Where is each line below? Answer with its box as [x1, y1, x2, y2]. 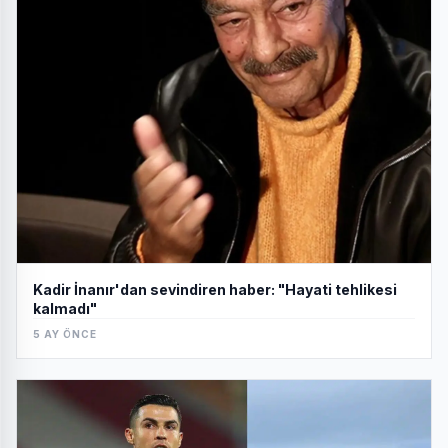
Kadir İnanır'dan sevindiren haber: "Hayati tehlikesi [33, 281, 397, 299]
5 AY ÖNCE [33, 328, 97, 341]
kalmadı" [33, 300, 97, 318]
